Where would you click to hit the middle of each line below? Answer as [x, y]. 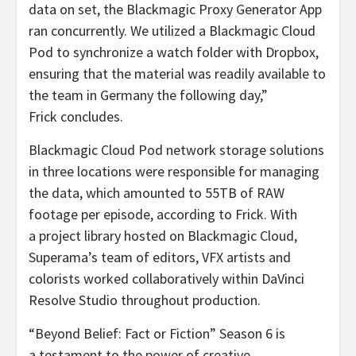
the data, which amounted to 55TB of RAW [157, 192]
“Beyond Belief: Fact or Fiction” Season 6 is [157, 333]
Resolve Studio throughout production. [145, 300]
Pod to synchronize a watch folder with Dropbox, [174, 52]
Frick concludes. [76, 116]
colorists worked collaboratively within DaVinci [166, 278]
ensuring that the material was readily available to [177, 73]
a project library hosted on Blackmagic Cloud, [163, 235]
